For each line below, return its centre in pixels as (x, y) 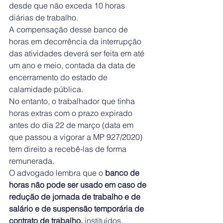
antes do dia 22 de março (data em (72, 125)
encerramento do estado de (59, 77)
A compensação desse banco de (69, 29)
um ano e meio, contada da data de (73, 65)
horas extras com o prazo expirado (72, 113)
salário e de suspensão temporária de (77, 209)
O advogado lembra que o (57, 173)
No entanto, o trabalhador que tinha (73, 101)
